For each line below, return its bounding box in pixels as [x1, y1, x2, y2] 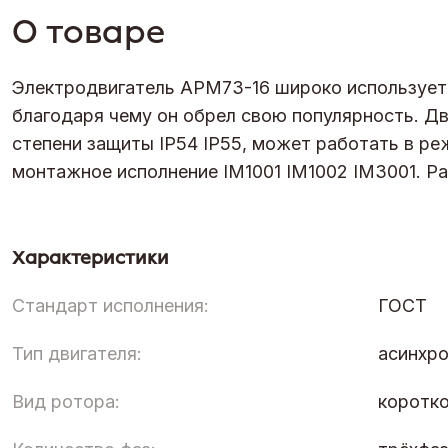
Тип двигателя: [12, 342, 142, 364]
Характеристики [12, 246, 169, 269]
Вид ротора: [12, 390, 120, 412]
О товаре [12, 12, 165, 51]
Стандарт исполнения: [12, 294, 209, 316]
